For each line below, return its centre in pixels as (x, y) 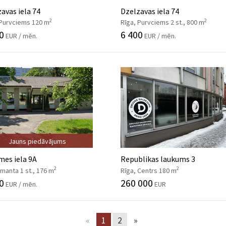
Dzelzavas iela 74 (150, 11)
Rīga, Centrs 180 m (149, 170)
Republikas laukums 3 (158, 159)
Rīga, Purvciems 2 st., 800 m (162, 22)
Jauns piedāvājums (37, 141)
